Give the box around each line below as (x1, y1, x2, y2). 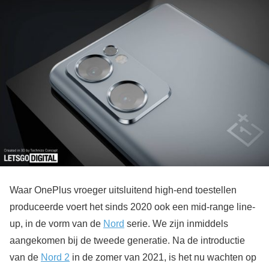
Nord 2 (41, 252, 70, 262)
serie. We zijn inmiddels (124, 218, 228, 229)
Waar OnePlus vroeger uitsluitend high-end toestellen (10, 184, 237, 195)
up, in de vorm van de (10, 218, 103, 229)
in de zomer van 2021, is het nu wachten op (70, 252, 256, 262)
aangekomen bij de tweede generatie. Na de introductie (10, 235, 245, 246)
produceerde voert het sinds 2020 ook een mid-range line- (10, 201, 255, 212)
